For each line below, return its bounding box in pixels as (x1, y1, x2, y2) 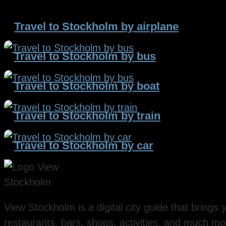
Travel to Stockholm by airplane (14, 20, 179, 33)
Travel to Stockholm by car (14, 139, 153, 152)
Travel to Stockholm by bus (14, 50, 156, 63)
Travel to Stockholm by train (14, 109, 160, 123)
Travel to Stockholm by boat (14, 80, 159, 93)
